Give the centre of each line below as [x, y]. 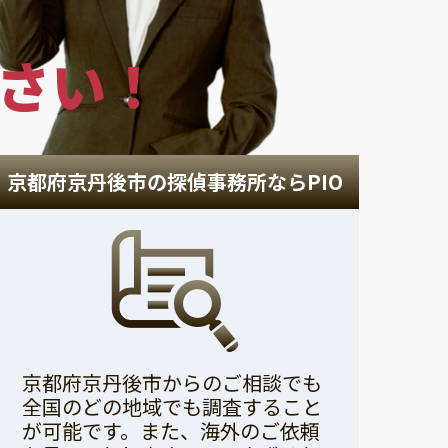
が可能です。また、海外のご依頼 [171, 431]
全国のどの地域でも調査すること [172, 407]
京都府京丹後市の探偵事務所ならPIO [174, 182]
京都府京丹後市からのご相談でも [172, 383]
